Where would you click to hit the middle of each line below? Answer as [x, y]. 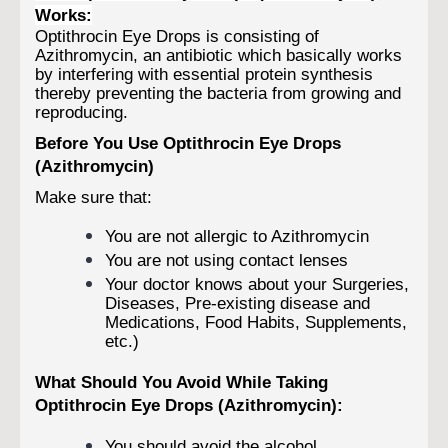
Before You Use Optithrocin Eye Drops [188, 142]
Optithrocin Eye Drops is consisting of [177, 36]
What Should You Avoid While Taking [181, 381]
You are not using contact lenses [226, 259]
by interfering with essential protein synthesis [204, 74]
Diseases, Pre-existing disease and [237, 302]
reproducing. [81, 112]
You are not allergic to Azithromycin [237, 235]
